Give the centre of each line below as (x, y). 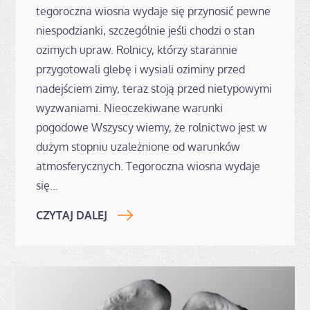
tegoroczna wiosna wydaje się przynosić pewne (154, 11)
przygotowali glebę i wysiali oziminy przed (141, 69)
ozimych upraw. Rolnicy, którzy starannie (137, 49)
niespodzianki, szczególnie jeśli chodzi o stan (146, 30)
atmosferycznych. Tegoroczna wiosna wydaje (148, 166)
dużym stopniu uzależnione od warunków (138, 146)
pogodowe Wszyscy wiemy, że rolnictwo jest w (152, 127)
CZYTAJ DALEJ (72, 215)
